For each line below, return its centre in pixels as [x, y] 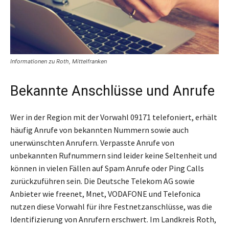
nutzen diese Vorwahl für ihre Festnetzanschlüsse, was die [111, 207]
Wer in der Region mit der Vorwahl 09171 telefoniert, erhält [114, 117]
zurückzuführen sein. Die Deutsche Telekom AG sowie [102, 181]
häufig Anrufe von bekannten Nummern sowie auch [99, 130]
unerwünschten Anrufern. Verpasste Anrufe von [92, 143]
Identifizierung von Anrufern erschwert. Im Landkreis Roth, [113, 220]
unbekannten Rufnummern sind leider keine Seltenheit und [113, 156]
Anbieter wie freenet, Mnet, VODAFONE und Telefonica [105, 194]
